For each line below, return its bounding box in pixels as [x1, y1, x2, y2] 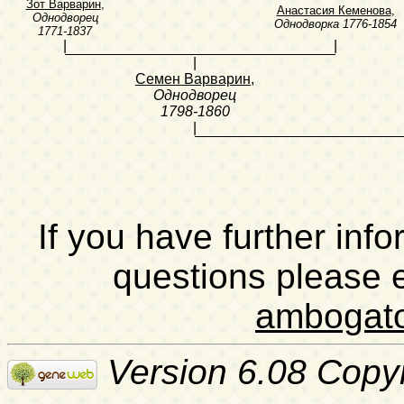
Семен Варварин [135, 71, 251, 87]
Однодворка [274, 17, 339, 32]
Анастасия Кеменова [276, 4, 391, 18]
